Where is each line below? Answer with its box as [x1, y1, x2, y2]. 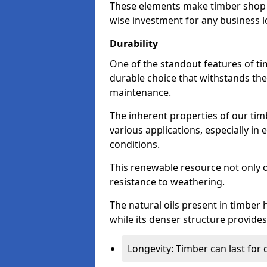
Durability [110, 37, 158, 50]
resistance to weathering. [110, 175, 225, 188]
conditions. [110, 138, 160, 151]
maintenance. [110, 86, 171, 99]
